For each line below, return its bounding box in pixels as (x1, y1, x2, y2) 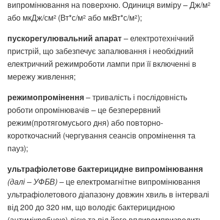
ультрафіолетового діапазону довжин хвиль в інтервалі (7, 188, 209, 200)
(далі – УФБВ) (7, 175, 57, 187)
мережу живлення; (7, 70, 76, 82)
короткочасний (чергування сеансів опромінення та (7, 129, 195, 141)
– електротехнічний (122, 32, 194, 44)
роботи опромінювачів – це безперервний (7, 104, 161, 115)
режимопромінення (7, 91, 84, 103)
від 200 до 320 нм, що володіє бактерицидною (7, 201, 175, 213)
